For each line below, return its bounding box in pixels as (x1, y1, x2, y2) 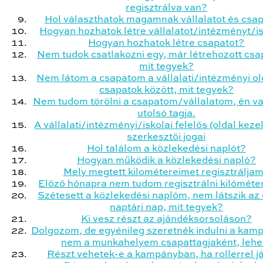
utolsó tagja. (137, 109, 195, 119)
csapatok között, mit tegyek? (99, 85, 234, 95)
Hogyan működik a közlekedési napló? (77, 156, 256, 166)
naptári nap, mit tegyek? (110, 203, 223, 213)
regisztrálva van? (126, 3, 207, 13)
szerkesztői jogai (127, 132, 206, 142)
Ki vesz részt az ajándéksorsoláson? (81, 214, 252, 224)
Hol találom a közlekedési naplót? (87, 144, 246, 154)
